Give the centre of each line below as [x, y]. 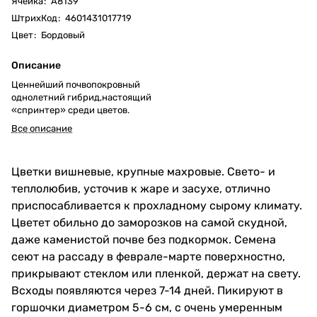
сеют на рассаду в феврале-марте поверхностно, [148, 256]
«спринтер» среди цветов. [70, 110]
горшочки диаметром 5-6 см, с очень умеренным [147, 307]
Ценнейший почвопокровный [76, 84]
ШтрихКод [34, 18]
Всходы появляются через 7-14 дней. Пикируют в [147, 290]
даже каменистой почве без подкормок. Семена [144, 239]
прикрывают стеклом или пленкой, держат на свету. [156, 273]
